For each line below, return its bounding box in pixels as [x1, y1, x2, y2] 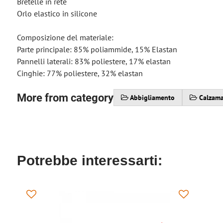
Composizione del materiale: [16, 32, 113, 42]
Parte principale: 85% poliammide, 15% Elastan [16, 44, 177, 54]
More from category [16, 91, 113, 104]
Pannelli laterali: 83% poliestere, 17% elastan [16, 56, 171, 66]
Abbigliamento [129, 93, 175, 102]
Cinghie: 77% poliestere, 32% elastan [16, 68, 143, 78]
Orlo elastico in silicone [16, 8, 97, 18]
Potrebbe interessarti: [16, 153, 162, 168]
